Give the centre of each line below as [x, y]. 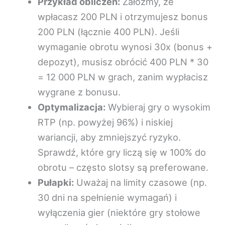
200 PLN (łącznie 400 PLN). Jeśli [108, 31]
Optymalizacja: [71, 107]
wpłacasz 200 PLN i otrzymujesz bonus [123, 16]
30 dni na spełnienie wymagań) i [107, 197]
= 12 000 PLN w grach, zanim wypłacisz [123, 77]
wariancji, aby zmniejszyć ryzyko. [109, 137]
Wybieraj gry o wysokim [158, 107]
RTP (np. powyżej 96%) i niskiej [105, 122]
